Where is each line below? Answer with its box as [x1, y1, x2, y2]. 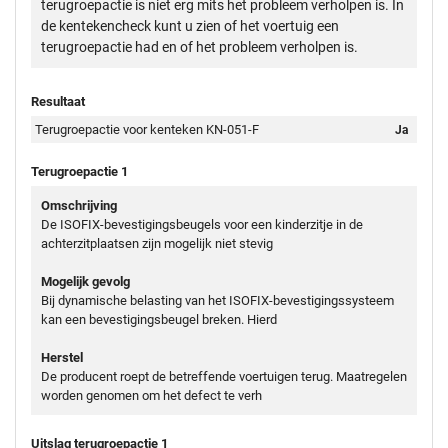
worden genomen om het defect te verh [41, 387, 262, 403]
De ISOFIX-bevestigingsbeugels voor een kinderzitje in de [41, 216, 363, 232]
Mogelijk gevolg [41, 273, 130, 289]
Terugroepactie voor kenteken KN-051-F [35, 121, 260, 137]
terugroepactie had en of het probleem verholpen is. [41, 38, 358, 55]
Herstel [41, 349, 83, 365]
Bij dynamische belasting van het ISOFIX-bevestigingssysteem [41, 292, 394, 308]
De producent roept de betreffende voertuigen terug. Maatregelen [41, 368, 407, 384]
